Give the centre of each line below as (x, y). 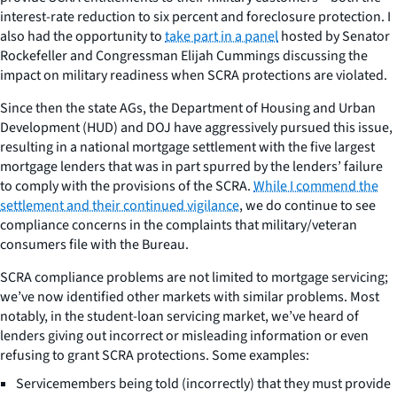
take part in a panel (222, 36)
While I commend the (316, 186)
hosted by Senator (334, 36)
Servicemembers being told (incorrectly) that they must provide (203, 383)
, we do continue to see (307, 205)
